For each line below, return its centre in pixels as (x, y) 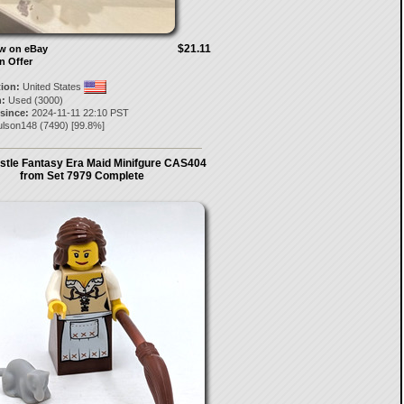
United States (51, 87)
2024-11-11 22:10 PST (78, 113)
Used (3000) (34, 100)
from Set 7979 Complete (82, 176)
